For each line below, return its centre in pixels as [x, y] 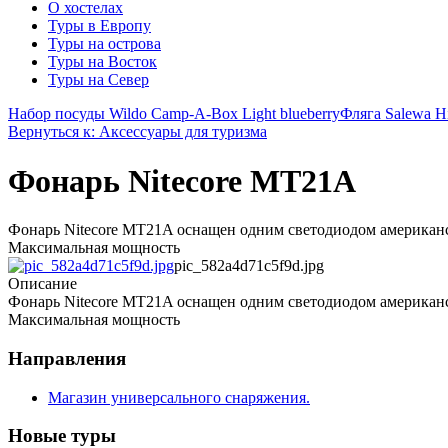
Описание [42, 284]
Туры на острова [104, 44]
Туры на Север [98, 80]
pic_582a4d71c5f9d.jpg [249, 266]
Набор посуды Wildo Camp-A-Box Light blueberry [174, 114]
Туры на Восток [102, 62]
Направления [67, 359]
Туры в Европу [99, 26]
